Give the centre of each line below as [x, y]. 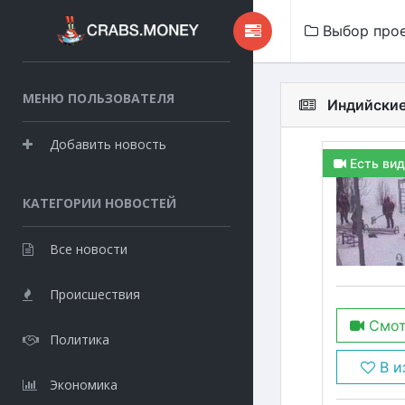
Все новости [89, 249]
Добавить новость [108, 144]
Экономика [84, 385]
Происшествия [95, 294]
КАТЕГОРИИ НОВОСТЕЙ [99, 203]
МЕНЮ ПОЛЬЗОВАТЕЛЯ [99, 98]
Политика [80, 339]
